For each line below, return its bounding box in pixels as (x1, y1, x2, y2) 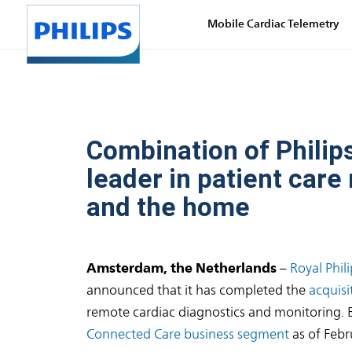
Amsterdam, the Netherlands (86, 255, 277, 280)
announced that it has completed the (86, 279, 309, 301)
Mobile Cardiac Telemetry (207, 14, 339, 35)
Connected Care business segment (86, 323, 289, 345)
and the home (86, 191, 250, 222)
